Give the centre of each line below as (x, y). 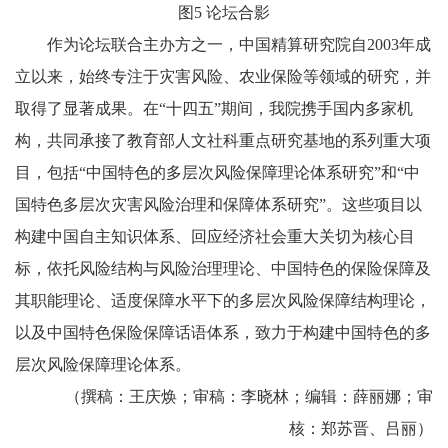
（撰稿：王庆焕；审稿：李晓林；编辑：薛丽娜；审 (249, 397)
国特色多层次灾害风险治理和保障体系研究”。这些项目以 (218, 205)
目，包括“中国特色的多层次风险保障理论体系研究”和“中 (217, 173)
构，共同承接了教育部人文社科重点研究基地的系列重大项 (223, 141)
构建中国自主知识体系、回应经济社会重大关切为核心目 (215, 237)
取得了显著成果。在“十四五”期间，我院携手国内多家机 (214, 109)
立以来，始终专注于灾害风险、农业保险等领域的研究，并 (223, 77)
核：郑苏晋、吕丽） (361, 429)
